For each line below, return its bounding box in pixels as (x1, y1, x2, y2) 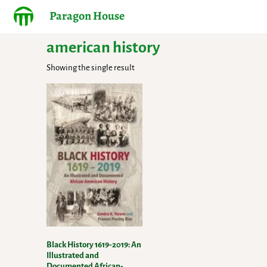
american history (46, 39, 161, 56)
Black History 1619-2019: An (46, 240, 142, 250)
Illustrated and (46, 251, 100, 260)
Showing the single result (46, 63, 135, 72)
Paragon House (49, 8, 125, 24)
